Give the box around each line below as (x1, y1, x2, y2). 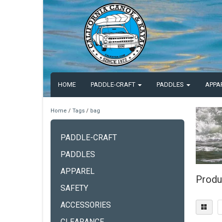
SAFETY (60, 184, 88, 193)
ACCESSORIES (60, 201, 111, 210)
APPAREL (60, 167, 95, 176)
